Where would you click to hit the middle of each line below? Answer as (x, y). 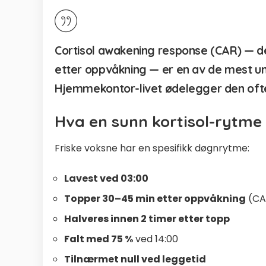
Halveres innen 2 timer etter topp (147, 218)
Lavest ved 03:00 (106, 178)
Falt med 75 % (99, 239)
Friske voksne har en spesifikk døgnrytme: (152, 148)
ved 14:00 (156, 239)
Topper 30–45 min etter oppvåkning (155, 198)
